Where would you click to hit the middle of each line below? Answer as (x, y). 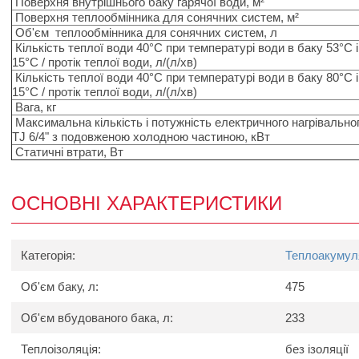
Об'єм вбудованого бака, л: (99, 317)
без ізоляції (317, 349)
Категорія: (50, 255)
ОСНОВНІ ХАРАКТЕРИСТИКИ (147, 203)
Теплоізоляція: (63, 349)
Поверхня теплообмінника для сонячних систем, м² (156, 17)
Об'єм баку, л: (61, 286)
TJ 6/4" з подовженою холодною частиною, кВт (141, 137)
